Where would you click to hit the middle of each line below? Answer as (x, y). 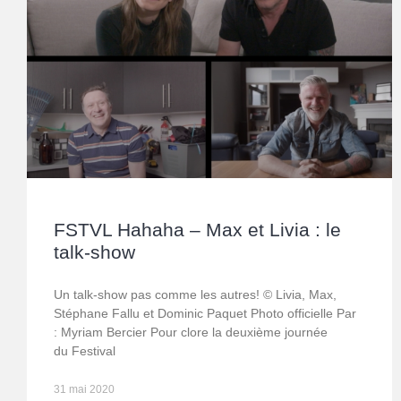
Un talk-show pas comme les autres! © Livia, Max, (195, 295)
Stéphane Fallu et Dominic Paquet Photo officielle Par (205, 314)
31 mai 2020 (84, 390)
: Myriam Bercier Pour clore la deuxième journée (191, 333)
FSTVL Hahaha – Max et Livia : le (197, 230)
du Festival (85, 351)
